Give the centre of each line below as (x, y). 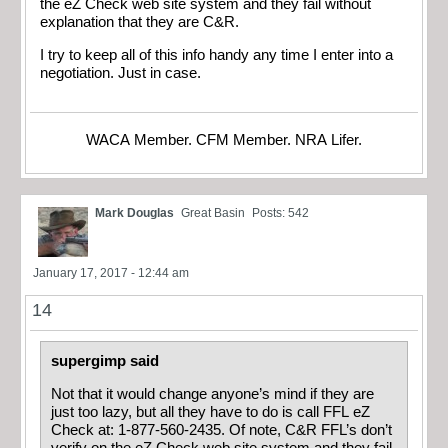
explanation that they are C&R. (139, 21)
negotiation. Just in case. (120, 72)
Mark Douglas (134, 213)
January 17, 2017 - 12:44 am (111, 273)
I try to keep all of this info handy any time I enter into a (216, 54)
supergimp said (105, 361)
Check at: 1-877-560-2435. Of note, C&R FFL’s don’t (221, 429)
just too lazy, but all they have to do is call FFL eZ (210, 411)
